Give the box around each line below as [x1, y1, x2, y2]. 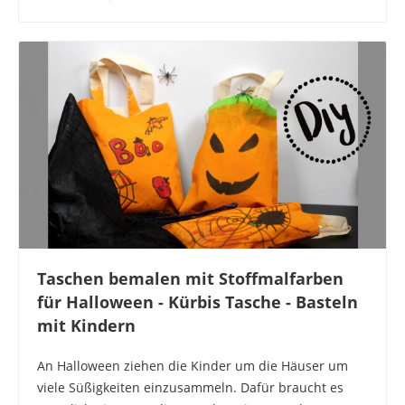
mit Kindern [37, 314, 136, 336]
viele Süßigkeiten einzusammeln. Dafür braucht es [37, 378, 344, 396]
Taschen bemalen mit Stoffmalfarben [37, 267, 344, 289]
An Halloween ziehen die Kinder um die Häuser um [37, 356, 348, 374]
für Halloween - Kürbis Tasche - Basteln [37, 290, 358, 313]
